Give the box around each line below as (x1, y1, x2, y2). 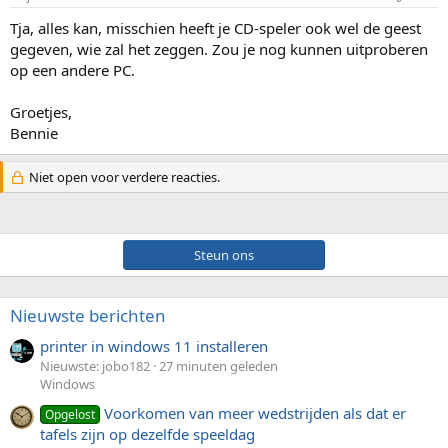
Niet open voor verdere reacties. (25, 168, 220, 186)
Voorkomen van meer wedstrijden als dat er (104, 402, 407, 423)
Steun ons (134, 246, 314, 264)
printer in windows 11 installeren (40, 336, 268, 357)
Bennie (10, 123, 58, 143)
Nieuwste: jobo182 (40, 357, 150, 376)
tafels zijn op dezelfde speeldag (40, 423, 255, 444)
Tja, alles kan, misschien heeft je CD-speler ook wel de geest (10, 18, 421, 38)
